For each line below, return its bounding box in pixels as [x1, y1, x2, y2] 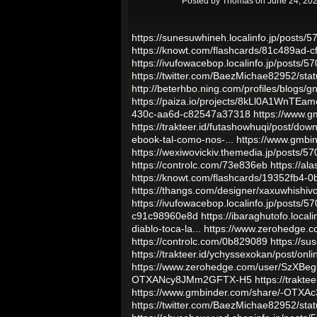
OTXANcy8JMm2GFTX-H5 [132, 274, 252, 285]
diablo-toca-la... [132, 223, 201, 234]
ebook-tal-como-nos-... [132, 134, 234, 145]
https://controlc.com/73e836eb [132, 159, 267, 171]
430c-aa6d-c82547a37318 [132, 108, 250, 120]
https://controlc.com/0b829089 [132, 236, 267, 247]
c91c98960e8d [132, 210, 198, 221]
